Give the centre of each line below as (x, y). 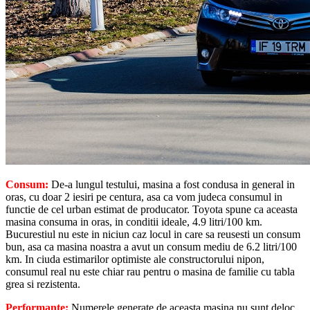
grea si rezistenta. (43, 284)
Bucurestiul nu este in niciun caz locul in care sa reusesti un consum (153, 234)
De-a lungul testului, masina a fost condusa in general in (173, 184)
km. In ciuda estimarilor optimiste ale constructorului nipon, (135, 259)
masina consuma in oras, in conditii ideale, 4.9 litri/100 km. (134, 221)
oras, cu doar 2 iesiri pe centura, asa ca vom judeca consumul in (144, 197)
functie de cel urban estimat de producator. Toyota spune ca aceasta (152, 209)
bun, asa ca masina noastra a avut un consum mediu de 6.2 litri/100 (151, 246)
